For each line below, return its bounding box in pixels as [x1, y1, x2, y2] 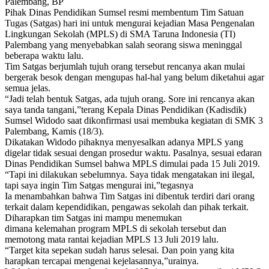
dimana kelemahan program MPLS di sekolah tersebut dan [5, 223, 226, 234]
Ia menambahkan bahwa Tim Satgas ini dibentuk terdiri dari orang [5, 190, 255, 201]
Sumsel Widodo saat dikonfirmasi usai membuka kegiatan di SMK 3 [5, 115, 263, 125]
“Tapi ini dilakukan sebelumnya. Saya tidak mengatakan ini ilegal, [5, 169, 255, 180]
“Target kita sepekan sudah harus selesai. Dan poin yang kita [5, 244, 234, 255]
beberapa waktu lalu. [5, 50, 83, 61]
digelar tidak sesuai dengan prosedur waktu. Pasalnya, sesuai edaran [5, 147, 262, 158]
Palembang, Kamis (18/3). [5, 125, 104, 136]
